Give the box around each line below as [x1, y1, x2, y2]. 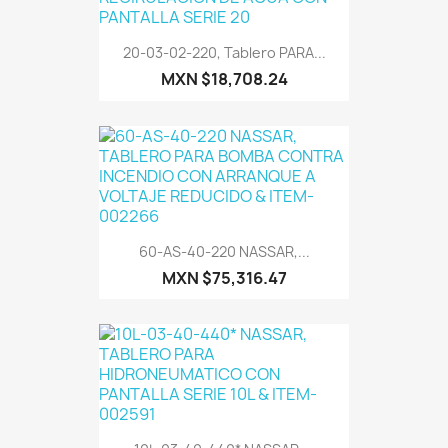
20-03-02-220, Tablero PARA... [122, 43, 326, 63]
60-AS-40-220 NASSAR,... [138, 241, 310, 261]
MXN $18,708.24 [160, 68, 288, 91]
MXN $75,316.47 [161, 266, 287, 289]
